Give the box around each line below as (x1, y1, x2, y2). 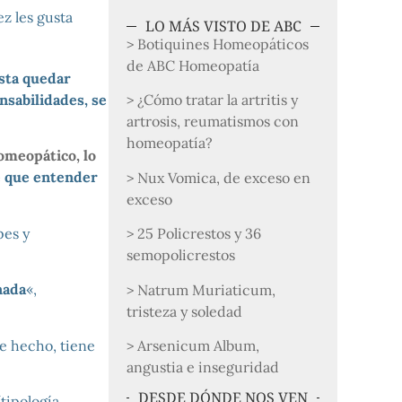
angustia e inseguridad (127, 357, 280, 376)
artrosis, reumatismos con (127, 112, 300, 131)
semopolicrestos (127, 246, 236, 265)
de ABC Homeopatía (127, 57, 260, 74)
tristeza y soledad (127, 301, 243, 320)
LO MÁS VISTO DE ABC (144, 16, 301, 36)
